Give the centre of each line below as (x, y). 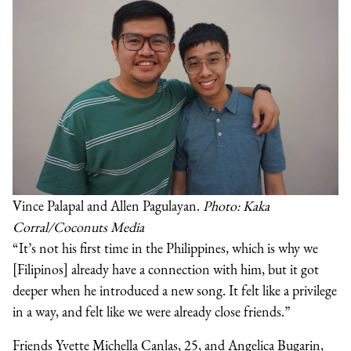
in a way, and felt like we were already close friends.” (152, 311)
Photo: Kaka (236, 205)
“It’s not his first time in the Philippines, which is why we (165, 248)
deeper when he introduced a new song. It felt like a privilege (175, 290)
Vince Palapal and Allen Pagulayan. (108, 205)
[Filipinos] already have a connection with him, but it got (166, 269)
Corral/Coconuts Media (78, 226)
